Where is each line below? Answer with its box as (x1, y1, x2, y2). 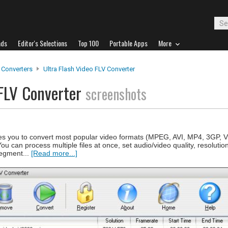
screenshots (85, 83, 147, 104)
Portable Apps (109, 38, 148, 48)
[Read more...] (31, 149, 77, 157)
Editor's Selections (18, 38, 67, 48)
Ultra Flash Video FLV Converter (43, 65, 135, 73)
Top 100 (78, 38, 99, 48)
